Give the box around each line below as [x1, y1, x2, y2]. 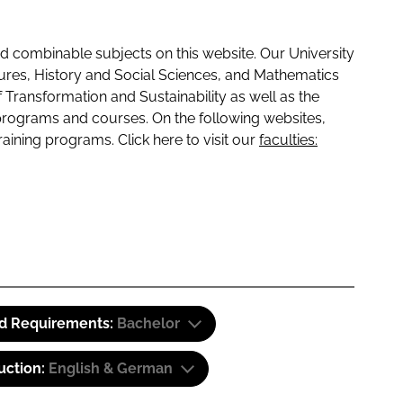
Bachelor [117, 315, 180, 332]
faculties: [259, 131, 318, 148]
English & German [49, 360, 173, 377]
